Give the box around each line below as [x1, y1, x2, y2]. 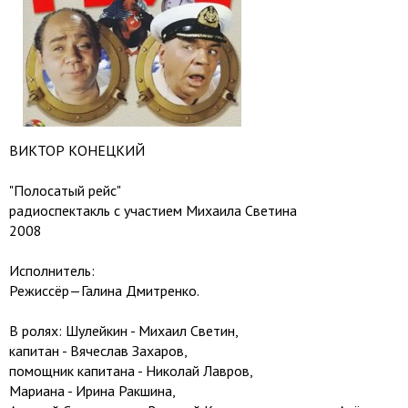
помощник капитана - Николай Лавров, [9, 362, 253, 380]
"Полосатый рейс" [9, 181, 121, 199]
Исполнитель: [9, 261, 95, 280]
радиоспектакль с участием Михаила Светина [9, 201, 297, 219]
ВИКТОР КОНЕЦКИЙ [9, 141, 145, 159]
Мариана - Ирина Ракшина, [9, 382, 176, 400]
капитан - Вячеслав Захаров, [9, 342, 188, 360]
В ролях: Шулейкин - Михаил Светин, [9, 321, 239, 340]
